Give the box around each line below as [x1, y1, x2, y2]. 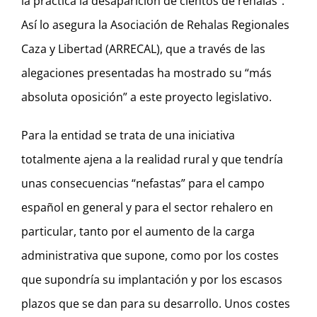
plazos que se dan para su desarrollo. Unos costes [21, 295, 290, 311]
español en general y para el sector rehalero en [21, 199, 273, 215]
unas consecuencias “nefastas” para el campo [21, 175, 265, 191]
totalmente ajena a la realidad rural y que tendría [21, 151, 283, 167]
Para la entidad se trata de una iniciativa [21, 127, 235, 143]
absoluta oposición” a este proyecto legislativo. [21, 88, 272, 105]
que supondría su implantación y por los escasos [21, 271, 282, 287]
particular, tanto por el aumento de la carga [21, 223, 255, 239]
